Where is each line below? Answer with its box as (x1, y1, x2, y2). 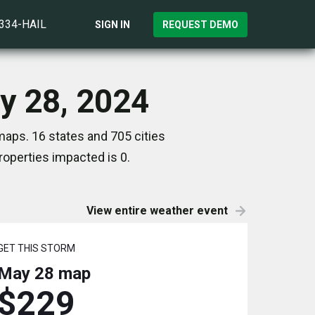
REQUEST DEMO (162, 18, 238, 30)
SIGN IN (95, 18, 130, 30)
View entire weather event (86, 204, 228, 217)
